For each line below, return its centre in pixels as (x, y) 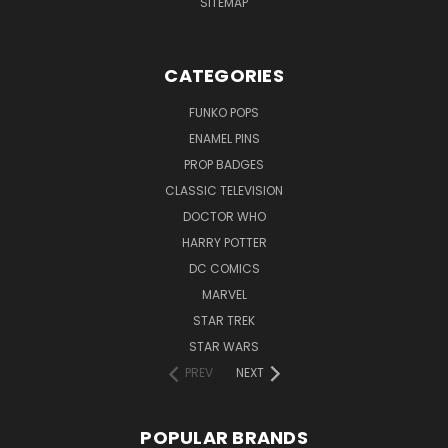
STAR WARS (224, 346)
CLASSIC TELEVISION (224, 190)
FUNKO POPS (224, 112)
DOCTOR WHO (224, 216)
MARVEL (224, 294)
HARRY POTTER (224, 242)
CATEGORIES (224, 75)
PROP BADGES (224, 164)
